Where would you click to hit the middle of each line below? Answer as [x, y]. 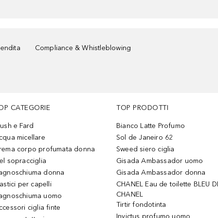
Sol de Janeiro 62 [145, 137]
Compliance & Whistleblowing [83, 48]
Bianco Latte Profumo [151, 126]
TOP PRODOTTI [142, 108]
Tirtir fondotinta [141, 205]
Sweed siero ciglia [145, 149]
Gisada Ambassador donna [161, 173]
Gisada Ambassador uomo [160, 161]
